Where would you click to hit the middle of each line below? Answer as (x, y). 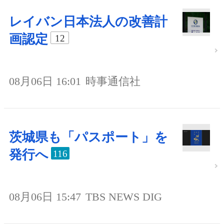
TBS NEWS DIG (124, 197)
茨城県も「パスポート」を (88, 137)
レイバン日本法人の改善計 (88, 22)
